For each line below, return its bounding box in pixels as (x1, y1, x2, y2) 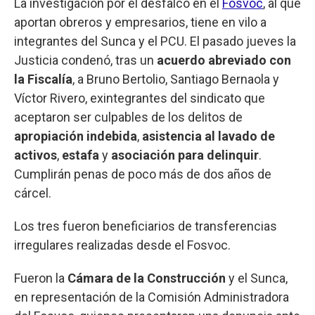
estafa (62, 147, 102, 162)
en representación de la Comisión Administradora (14, 289, 289, 304)
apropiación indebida (14, 128, 137, 143)
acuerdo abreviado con (157, 52, 291, 67)
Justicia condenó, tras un (14, 52, 157, 67)
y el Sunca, (226, 270, 288, 285)
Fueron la (14, 270, 67, 285)
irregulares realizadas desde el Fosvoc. (14, 237, 231, 252)
